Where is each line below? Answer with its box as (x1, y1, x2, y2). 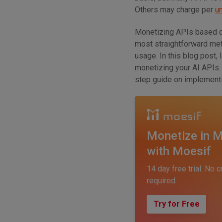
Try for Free (153, 199, 200, 209)
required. (147, 175, 177, 185)
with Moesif (147, 144, 211, 158)
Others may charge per (135, 5, 215, 15)
